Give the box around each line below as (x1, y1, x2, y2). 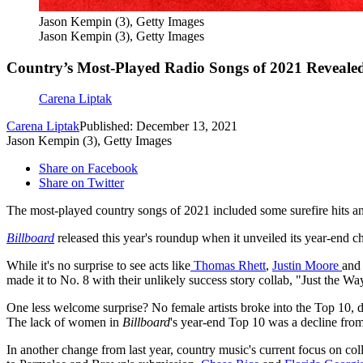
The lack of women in (6, 315, 122, 330)
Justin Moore (272, 258, 342, 273)
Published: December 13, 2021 (79, 119, 237, 134)
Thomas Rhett (190, 258, 266, 273)
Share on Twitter (39, 176, 124, 190)
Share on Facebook (39, 161, 138, 176)
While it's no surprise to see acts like (6, 258, 190, 273)
